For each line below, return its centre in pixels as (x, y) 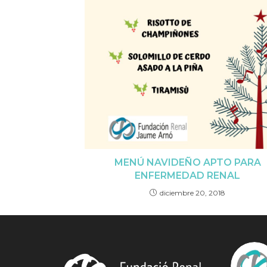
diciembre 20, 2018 (193, 193)
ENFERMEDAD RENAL (187, 176)
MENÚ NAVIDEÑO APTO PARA (187, 162)
